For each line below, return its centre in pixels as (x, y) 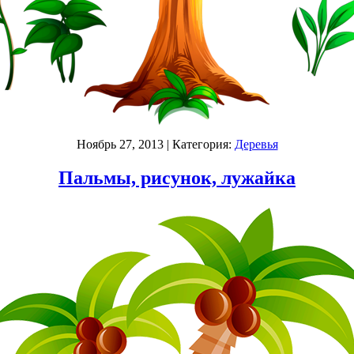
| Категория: (199, 145)
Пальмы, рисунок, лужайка (177, 177)
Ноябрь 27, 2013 (120, 145)
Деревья (256, 145)
